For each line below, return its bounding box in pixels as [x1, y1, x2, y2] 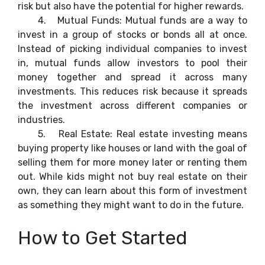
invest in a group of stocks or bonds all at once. [18, 29, 247, 40]
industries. [18, 114, 65, 125]
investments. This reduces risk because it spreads [18, 86, 247, 97]
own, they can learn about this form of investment [18, 185, 247, 196]
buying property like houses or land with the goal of [18, 143, 247, 154]
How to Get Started [18, 227, 187, 249]
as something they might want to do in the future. [18, 199, 244, 211]
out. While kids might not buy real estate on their [18, 171, 247, 182]
